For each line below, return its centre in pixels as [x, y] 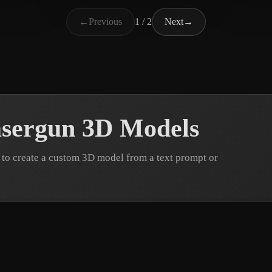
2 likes [137, 7]
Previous [105, 21]
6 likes [24, 7]
